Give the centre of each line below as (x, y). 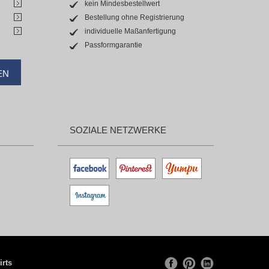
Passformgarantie (113, 45)
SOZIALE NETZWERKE (118, 130)
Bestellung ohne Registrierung (134, 17)
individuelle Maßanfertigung (130, 31)
